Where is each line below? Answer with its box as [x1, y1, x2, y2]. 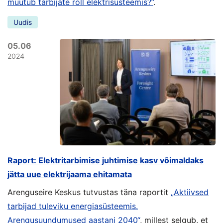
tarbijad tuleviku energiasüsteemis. [7, 201, 138, 211]
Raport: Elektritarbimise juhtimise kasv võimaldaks [7, 155, 204, 165]
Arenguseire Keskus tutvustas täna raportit [7, 187, 171, 197]
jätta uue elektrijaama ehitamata [7, 169, 132, 179]
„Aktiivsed [171, 187, 209, 197]
